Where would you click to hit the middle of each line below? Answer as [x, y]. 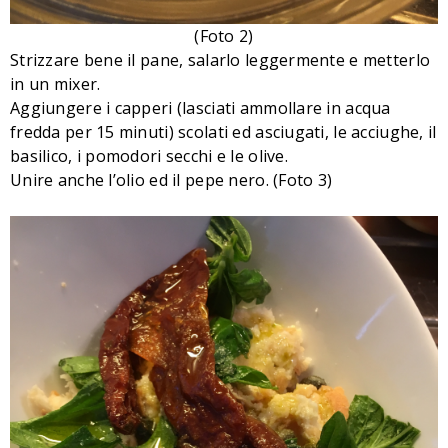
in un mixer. [55, 83]
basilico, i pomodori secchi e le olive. [149, 155]
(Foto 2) [224, 35]
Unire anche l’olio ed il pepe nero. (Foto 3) [171, 179]
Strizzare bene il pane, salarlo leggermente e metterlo [220, 59]
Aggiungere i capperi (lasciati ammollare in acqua [200, 107]
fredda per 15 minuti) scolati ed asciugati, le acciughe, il [223, 131]
